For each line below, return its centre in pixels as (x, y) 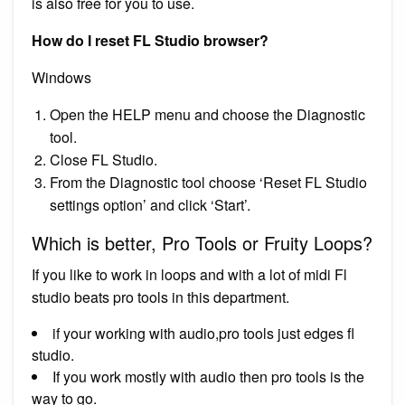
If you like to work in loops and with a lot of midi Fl (189, 274)
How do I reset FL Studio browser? (150, 40)
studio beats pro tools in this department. (160, 297)
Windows (61, 77)
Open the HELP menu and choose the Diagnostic (207, 114)
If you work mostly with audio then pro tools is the (208, 376)
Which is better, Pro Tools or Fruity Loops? (202, 242)
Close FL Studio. (104, 159)
